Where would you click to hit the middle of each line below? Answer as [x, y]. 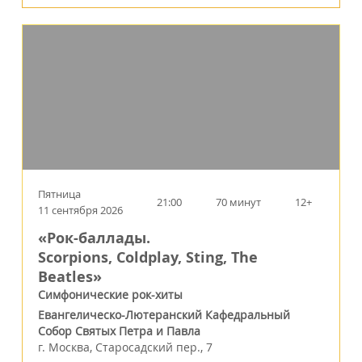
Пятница [59, 194]
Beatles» [70, 277]
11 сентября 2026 [80, 210]
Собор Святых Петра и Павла [119, 331]
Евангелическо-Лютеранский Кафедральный [164, 315]
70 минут [238, 202]
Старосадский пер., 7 [154, 347]
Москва [69, 347]
